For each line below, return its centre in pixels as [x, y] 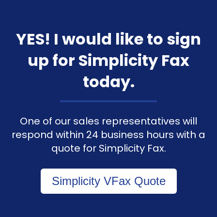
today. [108, 81]
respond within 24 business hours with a [108, 134]
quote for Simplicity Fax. [108, 148]
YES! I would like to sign [108, 39]
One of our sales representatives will [108, 121]
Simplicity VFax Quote [108, 181]
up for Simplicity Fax [108, 60]
